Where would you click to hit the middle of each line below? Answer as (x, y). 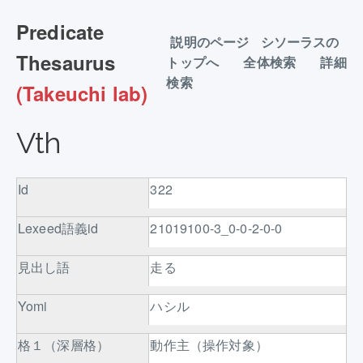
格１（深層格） (64, 345)
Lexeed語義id (58, 228)
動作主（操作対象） (213, 345)
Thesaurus (66, 62)
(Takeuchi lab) (82, 93)
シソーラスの (300, 42)
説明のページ (210, 42)
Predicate (60, 32)
